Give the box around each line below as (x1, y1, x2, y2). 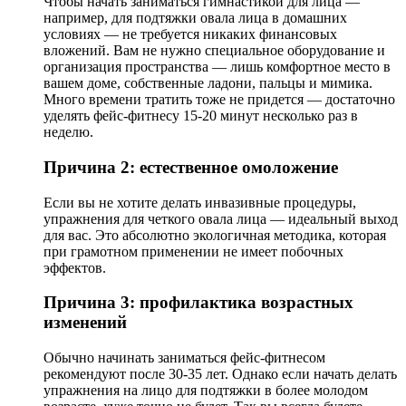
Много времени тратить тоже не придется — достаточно (43, 92, 395, 108)
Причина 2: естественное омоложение (43, 157, 338, 177)
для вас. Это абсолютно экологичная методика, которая (43, 227, 386, 243)
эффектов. (43, 259, 106, 275)
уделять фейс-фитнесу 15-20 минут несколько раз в (43, 108, 358, 124)
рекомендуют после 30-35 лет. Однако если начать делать (43, 366, 397, 382)
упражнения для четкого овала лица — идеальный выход (43, 210, 398, 227)
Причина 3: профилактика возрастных (43, 293, 353, 313)
